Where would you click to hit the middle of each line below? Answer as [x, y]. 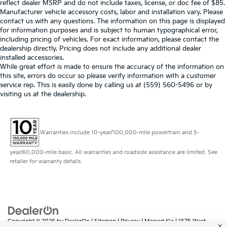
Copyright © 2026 [32, 221]
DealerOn [77, 221]
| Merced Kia [157, 221]
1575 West [191, 221]
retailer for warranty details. [46, 161]
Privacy [130, 221]
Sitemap [105, 221]
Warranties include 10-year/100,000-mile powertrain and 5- [119, 132]
